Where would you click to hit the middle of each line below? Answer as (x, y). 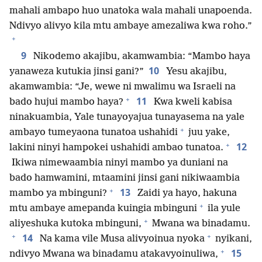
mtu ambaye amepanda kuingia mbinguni (103, 208)
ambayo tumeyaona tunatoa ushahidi (94, 132)
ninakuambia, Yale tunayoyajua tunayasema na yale (127, 117)
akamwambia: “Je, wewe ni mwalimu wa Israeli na (123, 87)
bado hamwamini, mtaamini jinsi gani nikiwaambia (125, 178)
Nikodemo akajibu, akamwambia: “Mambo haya (141, 56)
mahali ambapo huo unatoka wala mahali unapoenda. (131, 11)
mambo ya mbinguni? (58, 193)
